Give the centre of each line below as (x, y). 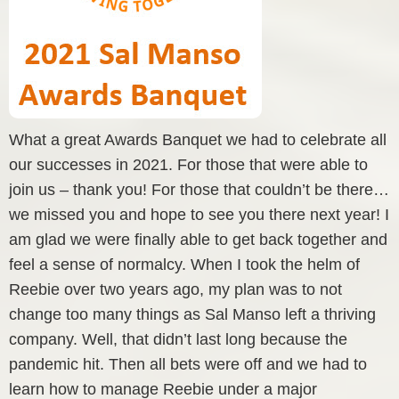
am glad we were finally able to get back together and (198, 239)
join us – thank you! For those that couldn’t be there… (199, 189)
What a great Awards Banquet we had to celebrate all (198, 139)
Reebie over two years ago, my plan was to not (175, 289)
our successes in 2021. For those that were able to (188, 164)
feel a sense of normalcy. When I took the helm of (184, 264)
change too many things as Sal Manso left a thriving (192, 314)
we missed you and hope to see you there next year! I (199, 214)
